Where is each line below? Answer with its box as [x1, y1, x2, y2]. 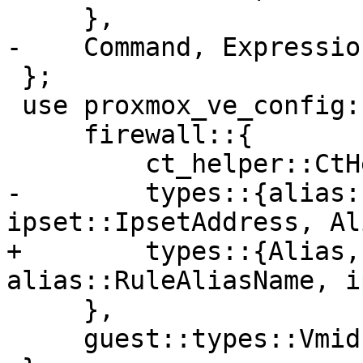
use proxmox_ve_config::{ [6, 91, 22, 121]
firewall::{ [6, 120, 83, 150]
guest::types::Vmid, [6, 324, 83, 354]
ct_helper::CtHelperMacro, [6, 149, 145, 179]
